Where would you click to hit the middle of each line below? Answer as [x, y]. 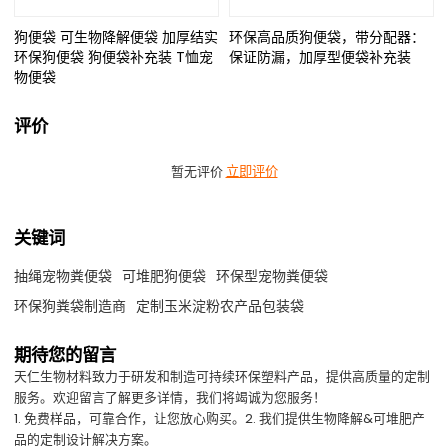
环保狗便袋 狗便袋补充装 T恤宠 [114, 56]
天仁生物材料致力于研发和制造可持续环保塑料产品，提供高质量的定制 [222, 377]
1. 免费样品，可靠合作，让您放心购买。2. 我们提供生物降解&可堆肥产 [220, 419]
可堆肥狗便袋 [164, 276]
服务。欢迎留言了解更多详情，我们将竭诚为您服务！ [170, 398]
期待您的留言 [65, 355]
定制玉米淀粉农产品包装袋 [220, 306]
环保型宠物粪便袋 [272, 276]
